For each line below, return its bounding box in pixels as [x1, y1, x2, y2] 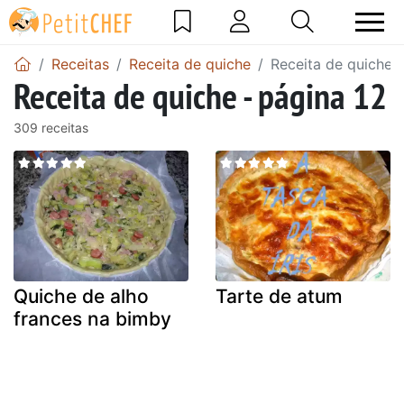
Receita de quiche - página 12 [14, 71, 387, 119]
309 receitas [14, 119, 88, 135]
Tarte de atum [216, 285, 343, 308]
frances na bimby [14, 308, 171, 331]
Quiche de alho [14, 285, 149, 308]
